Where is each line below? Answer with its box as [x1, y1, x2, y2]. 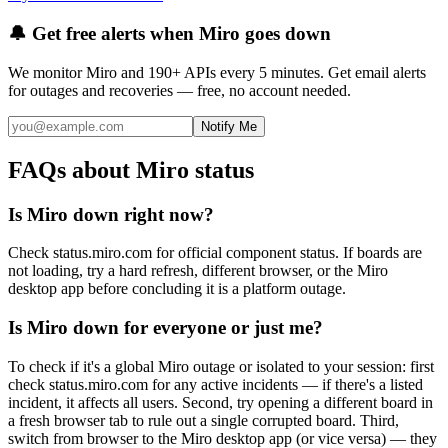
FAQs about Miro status [8, 156, 254, 183]
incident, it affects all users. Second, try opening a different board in [8, 393, 433, 411]
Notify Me [201, 118, 257, 134]
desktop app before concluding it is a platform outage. [8, 280, 346, 298]
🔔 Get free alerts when [8, 23, 199, 45]
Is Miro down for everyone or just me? [8, 317, 323, 339]
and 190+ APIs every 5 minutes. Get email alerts [117, 63, 426, 81]
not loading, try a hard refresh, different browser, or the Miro [8, 262, 388, 280]
